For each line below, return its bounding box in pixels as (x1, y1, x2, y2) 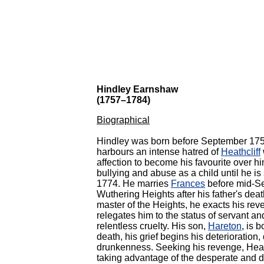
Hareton (208, 221, 242, 231)
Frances (171, 179, 205, 189)
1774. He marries (97, 179, 171, 189)
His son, (171, 221, 208, 231)
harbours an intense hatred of (97, 147, 221, 157)
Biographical (97, 115, 150, 125)
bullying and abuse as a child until (97, 168, 241, 178)
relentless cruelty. (97, 221, 171, 231)
